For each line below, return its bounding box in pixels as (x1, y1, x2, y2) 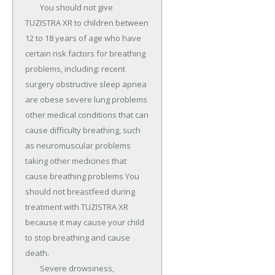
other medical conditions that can (25, 109, 149, 121)
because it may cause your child (25, 217, 144, 228)
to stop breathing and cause (25, 232, 130, 244)
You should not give (25, 2, 40, 14)
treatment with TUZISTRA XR (25, 201, 128, 213)
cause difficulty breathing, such (25, 125, 141, 136)
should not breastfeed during (25, 186, 135, 198)
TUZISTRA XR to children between (25, 17, 149, 29)
